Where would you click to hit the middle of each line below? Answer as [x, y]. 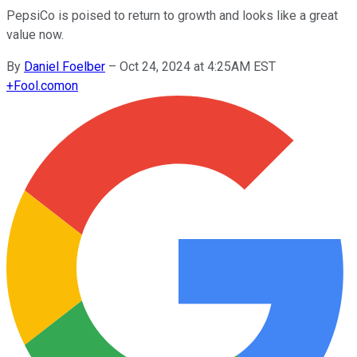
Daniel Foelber [65, 66]
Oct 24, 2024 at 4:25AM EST [198, 66]
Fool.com [39, 85]
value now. [35, 34]
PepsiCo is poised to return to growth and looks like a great [172, 15]
